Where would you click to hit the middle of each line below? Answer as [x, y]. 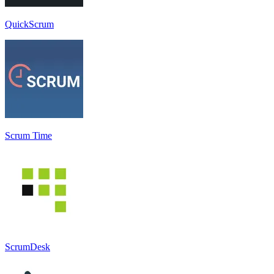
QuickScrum [29, 24]
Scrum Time [28, 135]
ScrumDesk [28, 246]
